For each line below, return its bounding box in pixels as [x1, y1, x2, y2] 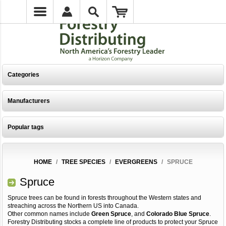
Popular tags [8, 124, 44, 131]
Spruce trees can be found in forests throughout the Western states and [8, 194, 202, 201]
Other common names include [8, 210, 92, 217]
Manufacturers [8, 97, 50, 104]
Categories [8, 71, 40, 78]
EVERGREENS [115, 158, 157, 165]
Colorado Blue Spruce [146, 210, 210, 217]
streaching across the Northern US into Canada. [8, 202, 139, 209]
